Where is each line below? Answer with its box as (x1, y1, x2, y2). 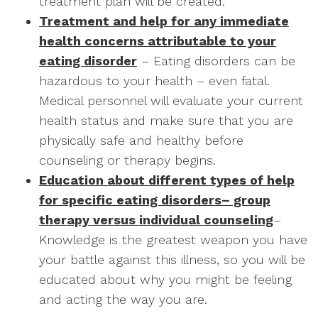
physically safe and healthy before (39, 133, 243, 148)
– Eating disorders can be (137, 53, 295, 68)
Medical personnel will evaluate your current (39, 93, 303, 108)
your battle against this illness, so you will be (39, 252, 305, 267)
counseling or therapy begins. (39, 153, 216, 168)
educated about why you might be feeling (39, 272, 292, 287)
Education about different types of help (39, 172, 295, 187)
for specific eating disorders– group (39, 192, 270, 207)
